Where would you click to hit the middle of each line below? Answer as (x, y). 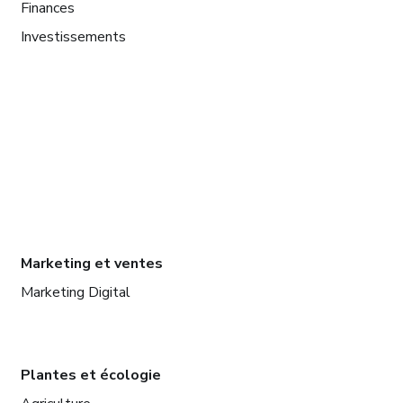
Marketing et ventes (91, 264)
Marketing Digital (75, 293)
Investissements (73, 37)
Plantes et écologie (90, 376)
